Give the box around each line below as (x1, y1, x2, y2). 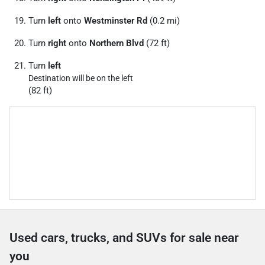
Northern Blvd (89, 38, 144, 49)
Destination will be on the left (28, 73, 133, 83)
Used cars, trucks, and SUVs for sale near (9, 231, 239, 245)
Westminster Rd (84, 15, 147, 26)
